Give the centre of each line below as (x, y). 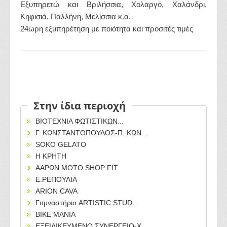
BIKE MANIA (55, 214)
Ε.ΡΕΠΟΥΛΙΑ (56, 179)
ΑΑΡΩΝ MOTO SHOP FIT (77, 168)
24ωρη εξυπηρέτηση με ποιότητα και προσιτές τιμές (107, 29)
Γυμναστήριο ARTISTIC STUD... (87, 203)
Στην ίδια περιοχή (80, 106)
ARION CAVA (56, 191)
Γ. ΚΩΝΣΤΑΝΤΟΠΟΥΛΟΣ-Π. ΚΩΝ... (91, 133)
